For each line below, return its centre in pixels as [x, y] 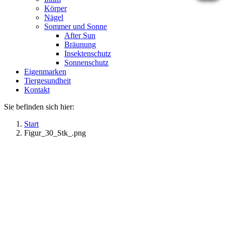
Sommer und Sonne [76, 26]
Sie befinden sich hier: [39, 106]
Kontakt [37, 89]
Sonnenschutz [86, 62]
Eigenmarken [45, 71]
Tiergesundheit [47, 80]
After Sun [80, 35]
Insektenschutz [88, 53]
